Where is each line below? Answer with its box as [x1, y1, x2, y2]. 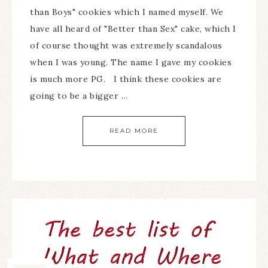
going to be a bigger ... [30, 90, 127, 102]
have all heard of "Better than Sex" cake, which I [30, 23, 236, 35]
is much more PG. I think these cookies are [30, 74, 221, 85]
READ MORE [109, 127, 159, 135]
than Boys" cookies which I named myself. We [30, 7, 224, 18]
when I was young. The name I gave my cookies [30, 57, 232, 68]
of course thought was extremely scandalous [30, 40, 222, 51]
